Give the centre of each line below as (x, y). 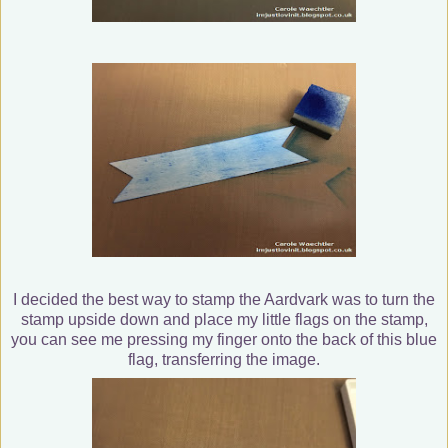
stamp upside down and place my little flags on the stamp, (224, 319)
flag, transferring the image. (224, 359)
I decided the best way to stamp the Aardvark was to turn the (224, 299)
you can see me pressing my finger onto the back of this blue (224, 339)
